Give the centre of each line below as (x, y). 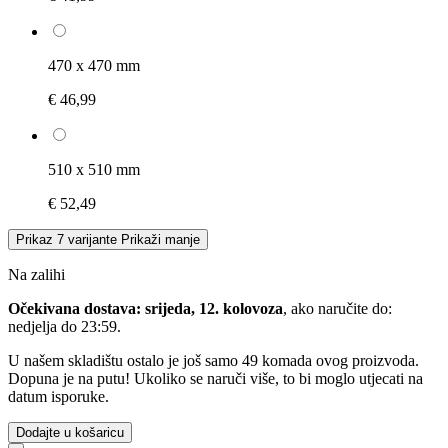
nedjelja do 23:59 (62, 326)
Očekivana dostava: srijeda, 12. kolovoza (145, 308)
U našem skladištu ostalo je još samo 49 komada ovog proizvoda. (213, 360)
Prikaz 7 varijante (66, 239)
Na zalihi (36, 274)
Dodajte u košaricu (70, 432)
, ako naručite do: (337, 308)
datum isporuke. (58, 396)
